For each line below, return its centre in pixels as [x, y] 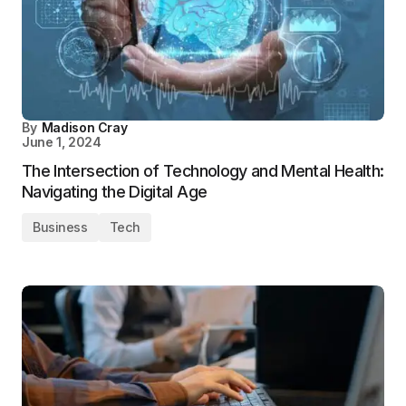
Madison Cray [84, 127]
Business [60, 227]
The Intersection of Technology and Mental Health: [203, 171]
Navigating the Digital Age [115, 192]
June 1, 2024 [62, 142]
